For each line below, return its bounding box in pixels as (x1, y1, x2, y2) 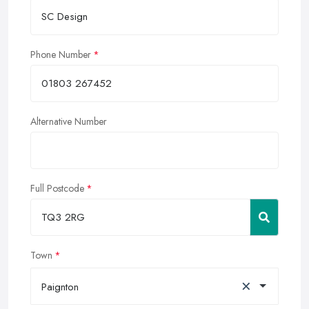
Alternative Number (30, 114, 107, 128)
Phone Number (30, 47, 91, 61)
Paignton (41, 279, 79, 295)
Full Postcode (30, 181, 84, 195)
